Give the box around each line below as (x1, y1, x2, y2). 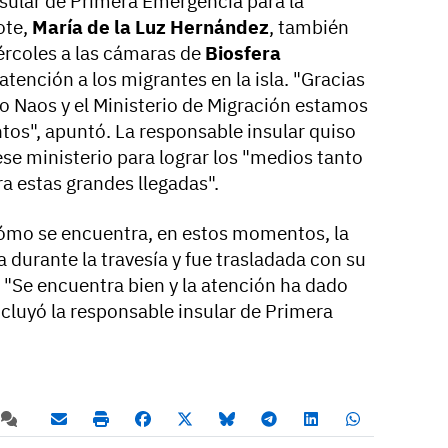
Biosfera (205, 41, 281, 66)
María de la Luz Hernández (28, 15, 269, 40)
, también (269, 15, 349, 40)
